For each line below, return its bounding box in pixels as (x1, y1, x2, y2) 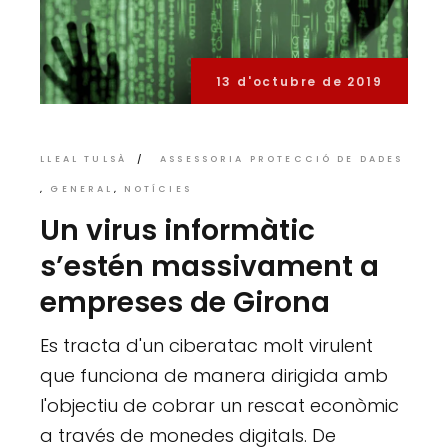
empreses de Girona (40, 282, 331, 322)
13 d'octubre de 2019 (215, 72, 383, 90)
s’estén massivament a (40, 246, 380, 286)
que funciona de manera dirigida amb (40, 362, 389, 388)
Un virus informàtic (40, 210, 316, 250)
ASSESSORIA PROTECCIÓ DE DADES (160, 152, 404, 165)
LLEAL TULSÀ (40, 152, 127, 165)
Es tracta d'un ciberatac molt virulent (40, 332, 374, 358)
